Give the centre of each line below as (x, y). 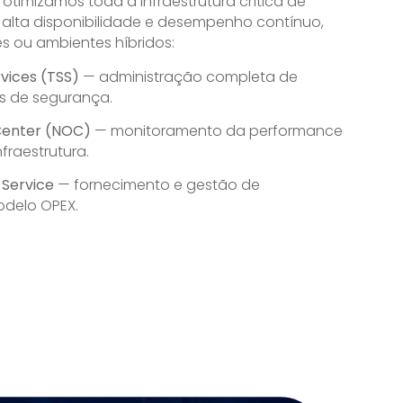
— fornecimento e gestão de (157, 185)
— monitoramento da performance (217, 130)
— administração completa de (188, 76)
